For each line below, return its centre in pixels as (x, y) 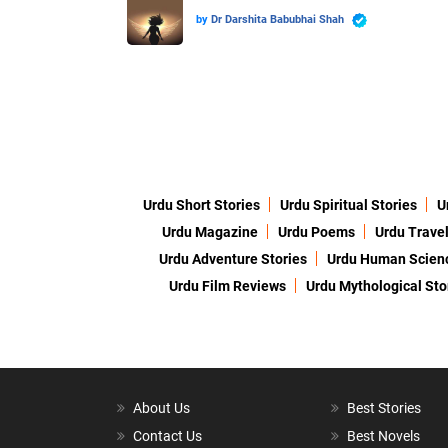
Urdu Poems (316, 232)
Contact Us (167, 436)
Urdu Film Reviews (227, 286)
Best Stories (383, 408)
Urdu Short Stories (201, 205)
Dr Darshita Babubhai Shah (279, 20)
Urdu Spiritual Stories (348, 205)
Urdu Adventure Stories (233, 259)
